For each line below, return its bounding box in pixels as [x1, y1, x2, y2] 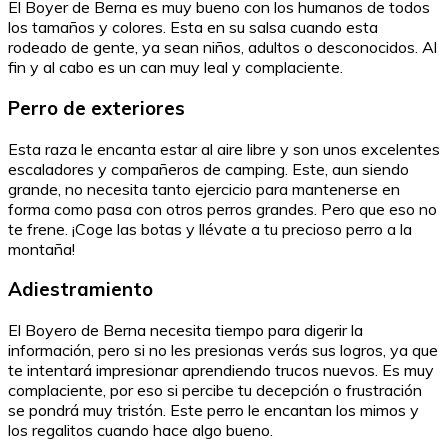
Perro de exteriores [8, 95, 185, 120]
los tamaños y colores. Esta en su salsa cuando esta [8, 17, 378, 38]
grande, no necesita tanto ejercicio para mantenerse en [8, 178, 400, 199]
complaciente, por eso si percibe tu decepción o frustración [8, 379, 422, 400]
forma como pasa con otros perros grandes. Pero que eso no [8, 198, 437, 219]
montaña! [8, 238, 75, 259]
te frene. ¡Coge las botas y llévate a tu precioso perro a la [8, 218, 412, 239]
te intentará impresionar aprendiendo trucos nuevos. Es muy [8, 359, 434, 380]
